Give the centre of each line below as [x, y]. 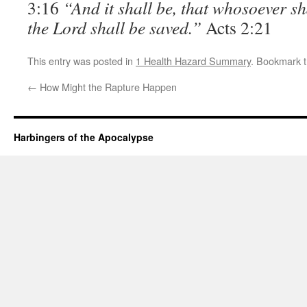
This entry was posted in [82, 61]
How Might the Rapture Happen [107, 87]
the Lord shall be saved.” [116, 27]
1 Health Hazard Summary [193, 61]
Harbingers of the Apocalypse [84, 137]
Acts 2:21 [239, 27]
